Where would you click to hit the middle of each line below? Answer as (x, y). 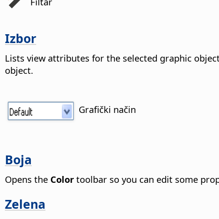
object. (19, 70)
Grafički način (108, 109)
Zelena (25, 204)
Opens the (28, 179)
